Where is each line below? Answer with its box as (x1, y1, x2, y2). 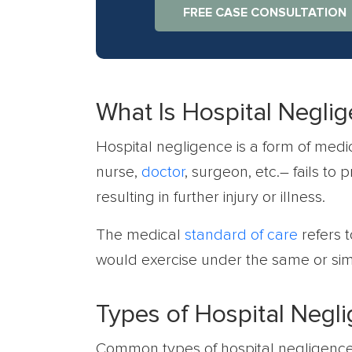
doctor (141, 164, 185, 180)
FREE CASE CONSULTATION (183, 6, 347, 19)
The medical (96, 227, 185, 243)
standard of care (185, 227, 298, 243)
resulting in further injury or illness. (96, 189, 325, 205)
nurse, (96, 164, 141, 180)
